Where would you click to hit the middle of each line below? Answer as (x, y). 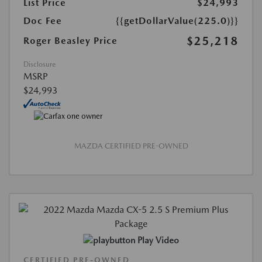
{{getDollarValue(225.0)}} (177, 21)
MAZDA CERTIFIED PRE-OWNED (131, 146)
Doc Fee (43, 21)
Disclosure (39, 65)
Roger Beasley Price (70, 41)
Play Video (158, 240)
